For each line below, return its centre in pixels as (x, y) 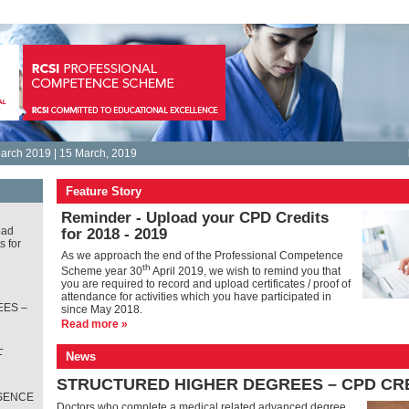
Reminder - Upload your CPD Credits (194, 218)
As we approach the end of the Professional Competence (202, 256)
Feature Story (103, 191)
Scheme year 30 (101, 271)
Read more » (94, 324)
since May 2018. (101, 309)
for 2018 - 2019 (114, 234)
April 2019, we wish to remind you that (245, 271)
